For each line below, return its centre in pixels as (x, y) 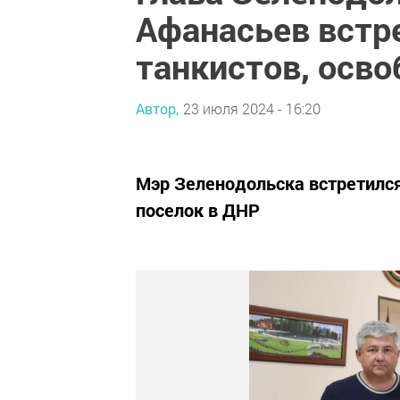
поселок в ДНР (198, 210)
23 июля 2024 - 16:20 (252, 108)
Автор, (157, 108)
